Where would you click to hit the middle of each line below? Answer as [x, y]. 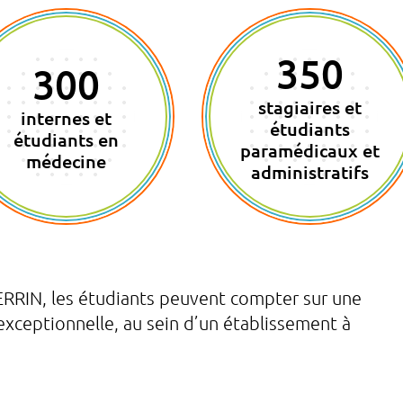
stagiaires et [309, 107]
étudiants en [67, 139]
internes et [67, 118]
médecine [67, 161]
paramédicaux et [309, 150]
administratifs [309, 172]
